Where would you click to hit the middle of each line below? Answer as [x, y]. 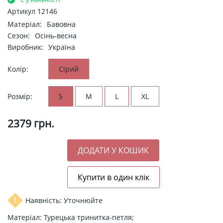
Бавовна [61, 24]
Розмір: [20, 96]
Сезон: [19, 35]
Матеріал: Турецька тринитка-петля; [71, 217]
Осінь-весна [56, 35]
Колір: [18, 69]
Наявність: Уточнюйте [64, 200]
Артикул [22, 11]
